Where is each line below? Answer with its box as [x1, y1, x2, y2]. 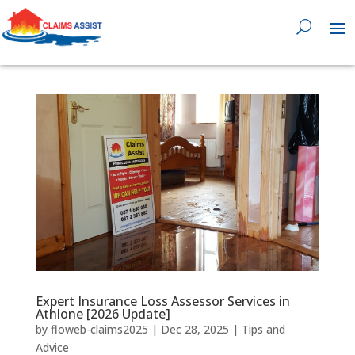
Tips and [241, 321, 285, 337]
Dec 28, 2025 [160, 321, 229, 337]
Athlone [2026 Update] [35, 304, 170, 323]
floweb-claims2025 [50, 321, 148, 337]
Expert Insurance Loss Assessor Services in [35, 292, 290, 310]
